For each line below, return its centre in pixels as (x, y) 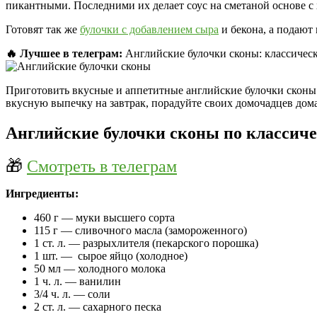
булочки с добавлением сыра (149, 29)
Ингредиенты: (42, 193)
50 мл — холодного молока (100, 268)
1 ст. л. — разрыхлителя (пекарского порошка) (146, 243)
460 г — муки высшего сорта (104, 217)
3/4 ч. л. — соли (72, 294)
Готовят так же (43, 29)
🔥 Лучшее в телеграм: (64, 53)
